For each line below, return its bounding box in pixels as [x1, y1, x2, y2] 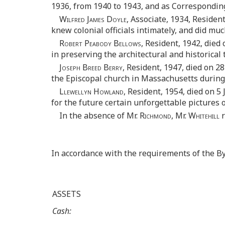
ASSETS [52, 188, 81, 200]
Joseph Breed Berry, [59, 62, 125, 73]
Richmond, [140, 110, 173, 122]
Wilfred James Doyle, [59, 14, 129, 25]
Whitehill [188, 110, 219, 122]
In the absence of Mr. [59, 110, 140, 122]
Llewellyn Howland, [59, 86, 126, 97]
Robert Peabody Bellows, [59, 38, 143, 49]
